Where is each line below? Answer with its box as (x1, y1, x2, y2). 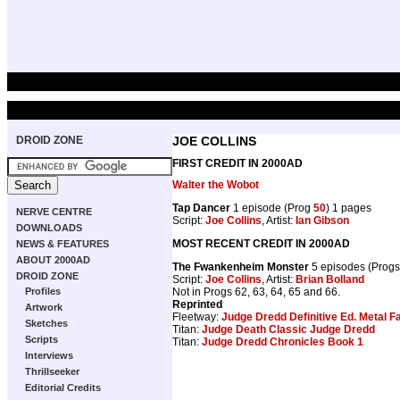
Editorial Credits (25, 382, 101, 393)
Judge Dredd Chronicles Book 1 (202, 335, 363, 348)
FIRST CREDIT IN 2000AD (172, 156, 303, 170)
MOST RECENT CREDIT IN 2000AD (172, 237, 350, 250)
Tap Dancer (172, 201, 230, 214)
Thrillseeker (25, 366, 79, 377)
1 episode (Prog (230, 201, 313, 214)
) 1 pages (326, 201, 371, 214)
